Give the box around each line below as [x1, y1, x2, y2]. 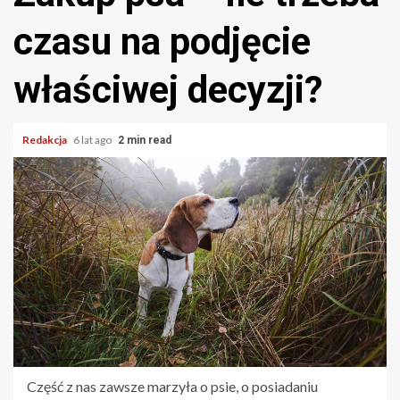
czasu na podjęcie [13, 20, 311, 63]
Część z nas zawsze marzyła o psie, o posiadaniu [27, 378, 318, 396]
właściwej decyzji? [13, 68, 322, 112]
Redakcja [22, 133, 69, 146]
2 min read [118, 134, 171, 146]
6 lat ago [73, 133, 113, 146]
